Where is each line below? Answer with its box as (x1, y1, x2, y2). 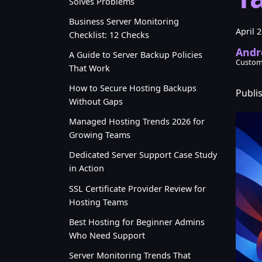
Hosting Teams (69, 196, 128, 208)
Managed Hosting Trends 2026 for (69, 116, 205, 127)
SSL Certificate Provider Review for (69, 182, 206, 194)
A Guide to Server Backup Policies (69, 49, 202, 60)
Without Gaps (69, 96, 123, 108)
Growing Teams (69, 129, 130, 141)
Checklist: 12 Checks (69, 29, 149, 40)
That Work (69, 62, 110, 74)
